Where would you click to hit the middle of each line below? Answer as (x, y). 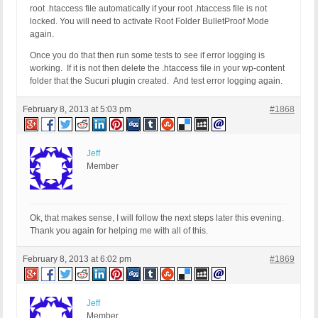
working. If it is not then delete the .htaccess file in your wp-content (157, 68)
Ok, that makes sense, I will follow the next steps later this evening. (158, 218)
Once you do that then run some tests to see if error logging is (147, 56)
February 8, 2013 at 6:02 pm (77, 259)
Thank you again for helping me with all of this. (119, 231)
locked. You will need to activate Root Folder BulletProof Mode (149, 22)
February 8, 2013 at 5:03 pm (77, 110)
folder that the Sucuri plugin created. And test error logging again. (156, 81)
